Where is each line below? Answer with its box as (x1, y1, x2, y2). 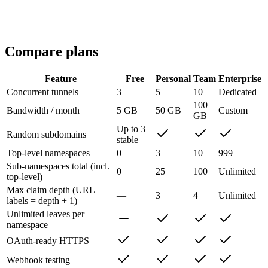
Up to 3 (117, 123, 145, 134)
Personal (156, 73, 191, 84)
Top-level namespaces (7, 147, 90, 158)
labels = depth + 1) (7, 195, 77, 206)
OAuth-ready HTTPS (7, 235, 89, 246)
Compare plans (5, 43, 98, 59)
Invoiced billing (43, 12, 102, 23)
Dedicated (218, 86, 257, 97)
